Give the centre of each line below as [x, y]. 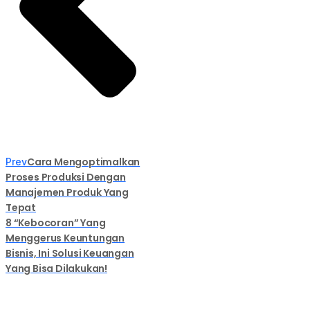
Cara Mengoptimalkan [84, 162]
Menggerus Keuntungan [65, 238]
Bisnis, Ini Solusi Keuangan [70, 254]
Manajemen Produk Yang [67, 193]
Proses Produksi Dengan [66, 177]
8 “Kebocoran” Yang [56, 223]
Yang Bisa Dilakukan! [57, 269]
